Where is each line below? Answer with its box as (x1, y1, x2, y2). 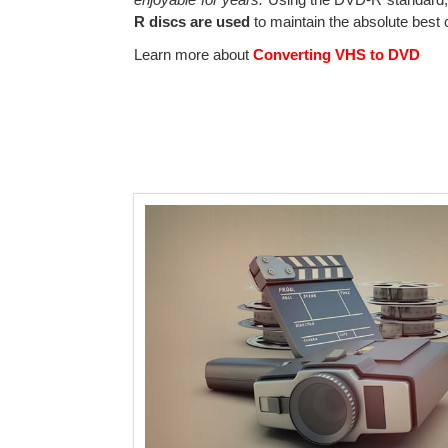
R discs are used (134, 12, 251, 30)
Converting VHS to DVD (249, 45, 421, 63)
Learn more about (134, 45, 250, 63)
